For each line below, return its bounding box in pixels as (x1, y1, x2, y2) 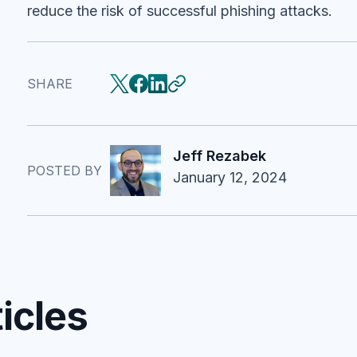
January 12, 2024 (173, 169, 287, 186)
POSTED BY (27, 163, 102, 178)
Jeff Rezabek (173, 147, 266, 164)
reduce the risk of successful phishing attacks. (27, 2, 336, 19)
